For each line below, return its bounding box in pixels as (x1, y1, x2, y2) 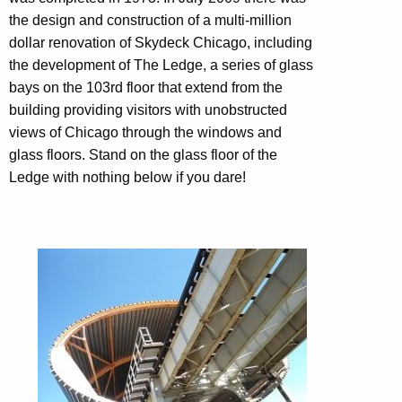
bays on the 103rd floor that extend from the (9, 79, 283, 95)
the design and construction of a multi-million (9, 12, 292, 28)
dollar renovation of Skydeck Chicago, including (9, 34, 312, 50)
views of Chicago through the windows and (9, 124, 282, 140)
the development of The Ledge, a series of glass (9, 57, 313, 73)
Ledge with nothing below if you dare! (9, 169, 246, 185)
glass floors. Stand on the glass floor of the (9, 146, 277, 162)
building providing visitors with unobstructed (9, 101, 287, 118)
